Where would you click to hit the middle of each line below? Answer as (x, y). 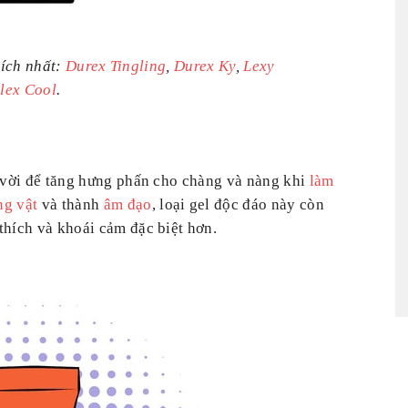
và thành (71, 204)
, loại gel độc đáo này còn (238, 204)
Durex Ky (205, 66)
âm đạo (127, 204)
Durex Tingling (116, 66)
